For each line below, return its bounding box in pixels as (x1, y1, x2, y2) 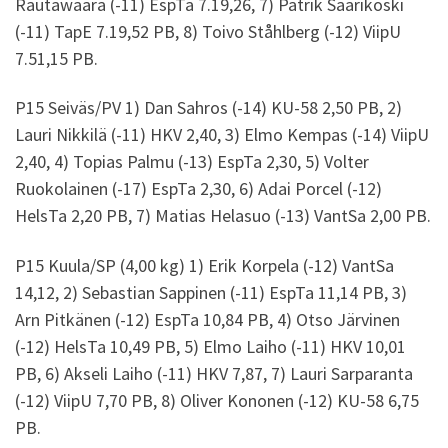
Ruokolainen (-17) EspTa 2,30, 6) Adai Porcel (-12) (15, 177, 382, 201)
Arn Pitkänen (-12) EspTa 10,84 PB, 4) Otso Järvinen (15, 307, 400, 331)
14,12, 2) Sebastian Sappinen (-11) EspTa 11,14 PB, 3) (15, 280, 407, 304)
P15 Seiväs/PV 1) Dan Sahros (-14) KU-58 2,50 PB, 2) (15, 96, 402, 120)
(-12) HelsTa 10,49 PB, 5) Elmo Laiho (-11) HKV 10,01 (15, 334, 406, 358)
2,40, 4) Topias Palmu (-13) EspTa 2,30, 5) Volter (15, 150, 369, 174)
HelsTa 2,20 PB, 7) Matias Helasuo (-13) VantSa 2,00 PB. (15, 204, 431, 228)
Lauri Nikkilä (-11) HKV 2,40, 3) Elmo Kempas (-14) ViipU (15, 123, 429, 147)
